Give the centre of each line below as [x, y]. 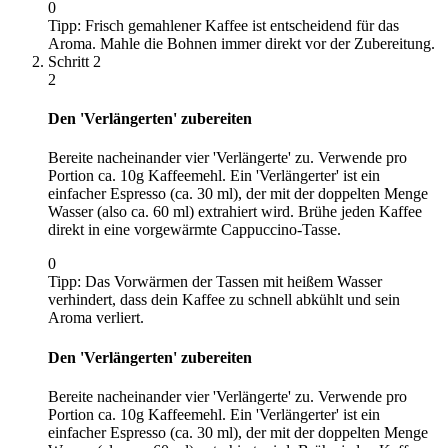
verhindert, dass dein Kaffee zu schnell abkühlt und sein [224, 300]
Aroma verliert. [96, 318]
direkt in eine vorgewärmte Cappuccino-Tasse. [194, 230]
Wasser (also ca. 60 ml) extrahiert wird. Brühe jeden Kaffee [235, 212]
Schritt [70, 61]
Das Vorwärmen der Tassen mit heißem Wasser [233, 282]
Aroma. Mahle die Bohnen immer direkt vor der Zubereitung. [241, 43]
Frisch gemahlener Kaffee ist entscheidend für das [242, 25]
